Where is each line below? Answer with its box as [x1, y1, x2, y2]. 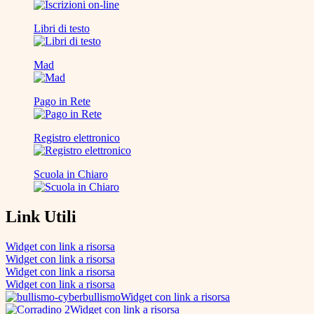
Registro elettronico [34, 132, 120, 144]
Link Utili [6, 207, 76, 226]
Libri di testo [34, 22, 90, 35]
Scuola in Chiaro [34, 168, 108, 181]
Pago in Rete [34, 95, 90, 108]
